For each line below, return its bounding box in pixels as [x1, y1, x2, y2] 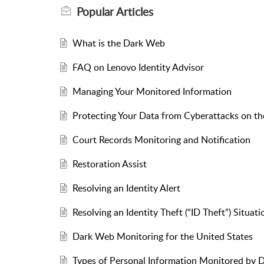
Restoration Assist [72, 157, 147, 171]
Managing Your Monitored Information [72, 85, 232, 98]
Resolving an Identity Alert [72, 181, 180, 195]
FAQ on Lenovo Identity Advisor [72, 61, 204, 74]
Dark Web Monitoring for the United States [72, 230, 253, 243]
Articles [116, 4, 153, 20]
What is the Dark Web [72, 37, 165, 50]
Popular [77, 4, 116, 20]
